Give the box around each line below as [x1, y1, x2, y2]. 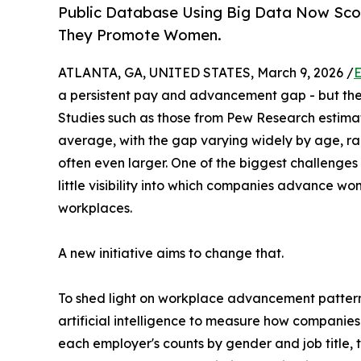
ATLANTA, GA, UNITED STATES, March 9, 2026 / [58, 64, 354, 81]
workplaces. [58, 200, 132, 217]
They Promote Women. [58, 26, 222, 44]
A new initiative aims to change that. [58, 245, 284, 262]
